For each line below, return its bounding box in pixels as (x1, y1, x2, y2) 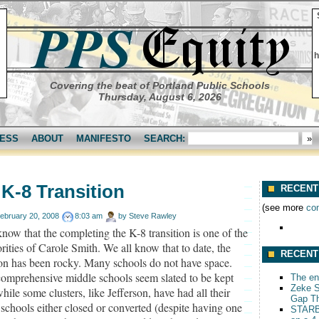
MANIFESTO (76, 133, 131, 144)
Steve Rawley (129, 211, 177, 220)
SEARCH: (144, 133, 188, 144)
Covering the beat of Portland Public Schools (49, 80, 270, 91)
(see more (262, 202, 306, 213)
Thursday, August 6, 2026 (98, 91, 221, 103)
